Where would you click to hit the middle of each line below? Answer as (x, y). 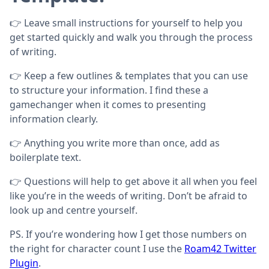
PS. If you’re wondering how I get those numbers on (128, 234)
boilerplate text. (45, 157)
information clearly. (54, 119)
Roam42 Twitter (220, 248)
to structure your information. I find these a (109, 90)
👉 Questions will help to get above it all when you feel (133, 181)
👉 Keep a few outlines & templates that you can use (129, 75)
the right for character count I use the (97, 248)
